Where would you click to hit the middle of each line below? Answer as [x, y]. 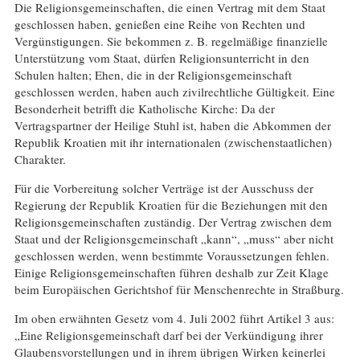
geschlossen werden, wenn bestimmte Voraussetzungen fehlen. [172, 256]
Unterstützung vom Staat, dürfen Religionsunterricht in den [162, 58]
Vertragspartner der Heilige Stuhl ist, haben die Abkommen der [172, 126]
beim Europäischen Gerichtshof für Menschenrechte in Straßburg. [179, 290]
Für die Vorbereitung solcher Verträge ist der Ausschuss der [164, 188]
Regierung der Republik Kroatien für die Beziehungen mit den [171, 205]
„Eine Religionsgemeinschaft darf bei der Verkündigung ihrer [168, 335]
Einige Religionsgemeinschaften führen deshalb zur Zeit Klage [171, 273]
